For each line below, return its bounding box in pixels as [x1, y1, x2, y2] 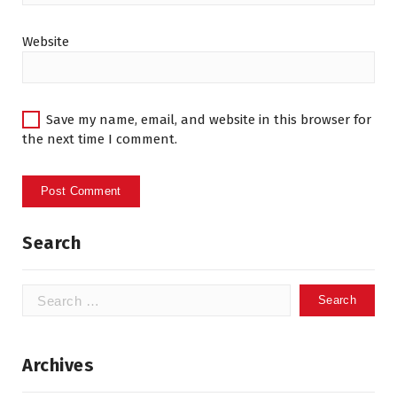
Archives [22, 354, 94, 376]
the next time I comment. [22, 131, 177, 147]
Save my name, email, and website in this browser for [46, 112, 371, 128]
